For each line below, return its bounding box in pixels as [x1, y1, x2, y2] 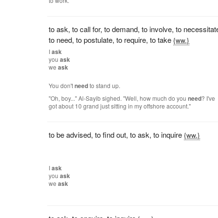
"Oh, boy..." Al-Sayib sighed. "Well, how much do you [49, 94, 188, 102]
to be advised [49, 129, 91, 140]
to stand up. [88, 81, 121, 90]
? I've [201, 94, 216, 102]
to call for [72, 24, 101, 34]
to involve [142, 24, 172, 34]
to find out [95, 129, 127, 140]
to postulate [76, 35, 113, 45]
